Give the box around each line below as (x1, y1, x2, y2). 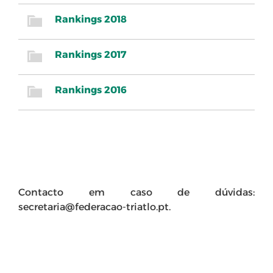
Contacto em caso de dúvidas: (18, 186, 255, 199)
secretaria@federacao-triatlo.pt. (18, 201, 171, 213)
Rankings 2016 (55, 84, 127, 96)
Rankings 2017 (55, 49, 126, 61)
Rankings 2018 (55, 13, 127, 26)
